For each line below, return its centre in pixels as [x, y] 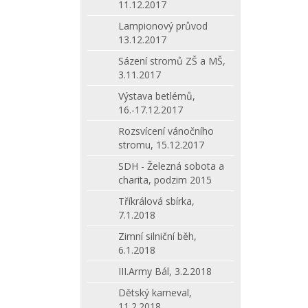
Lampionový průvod [163, 26]
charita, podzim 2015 [165, 180]
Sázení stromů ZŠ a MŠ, [172, 61]
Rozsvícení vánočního [166, 131]
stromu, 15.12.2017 [161, 145]
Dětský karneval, [155, 293]
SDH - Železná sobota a [171, 166]
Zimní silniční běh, [157, 236]
